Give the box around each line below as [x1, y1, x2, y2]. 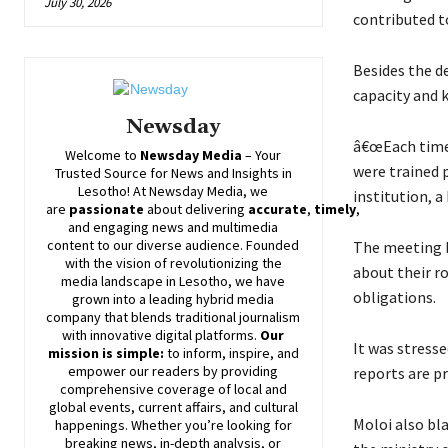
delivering [182, 200, 248, 219]
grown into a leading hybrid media [72, 290, 275, 309]
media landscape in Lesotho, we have [61, 272, 286, 291]
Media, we [204, 182, 269, 201]
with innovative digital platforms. [62, 326, 261, 345]
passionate [69, 200, 144, 219]
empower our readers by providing [68, 362, 279, 381]
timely [314, 200, 356, 219]
